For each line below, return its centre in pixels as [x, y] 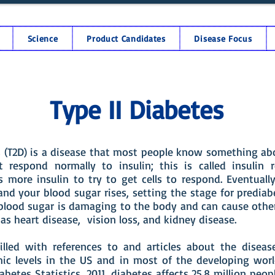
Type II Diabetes [137, 109]
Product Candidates [126, 38]
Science [43, 38]
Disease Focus [223, 38]
